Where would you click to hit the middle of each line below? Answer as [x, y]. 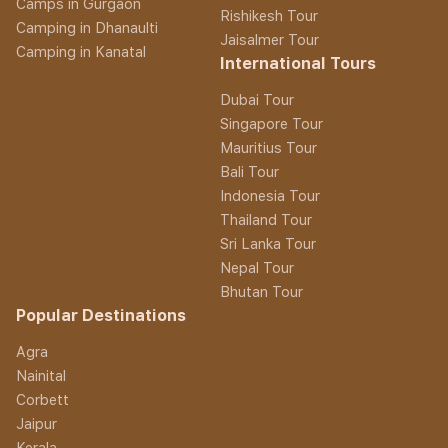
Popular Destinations [101, 315]
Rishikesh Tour [268, 15]
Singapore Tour [271, 123]
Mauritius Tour [268, 147]
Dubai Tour [256, 99]
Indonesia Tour [269, 195]
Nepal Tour [256, 267]
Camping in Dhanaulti [87, 27]
